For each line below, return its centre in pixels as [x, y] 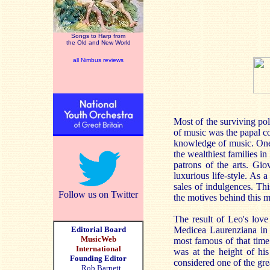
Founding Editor [98, 258]
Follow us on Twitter [98, 194]
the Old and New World [98, 42]
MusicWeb [98, 239]
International [98, 249]
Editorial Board [98, 229]
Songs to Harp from [98, 36]
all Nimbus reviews [98, 60]
